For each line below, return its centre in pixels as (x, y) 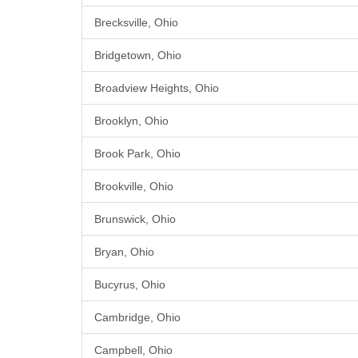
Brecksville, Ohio (136, 23)
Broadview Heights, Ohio (157, 88)
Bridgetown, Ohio (138, 56)
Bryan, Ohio (124, 252)
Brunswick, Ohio (135, 219)
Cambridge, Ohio (137, 318)
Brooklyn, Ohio (131, 121)
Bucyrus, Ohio (130, 285)
